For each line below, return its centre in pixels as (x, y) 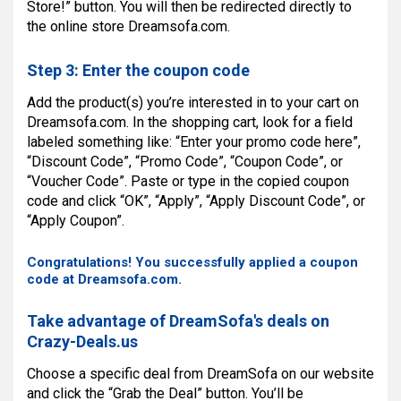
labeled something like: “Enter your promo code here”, (194, 141)
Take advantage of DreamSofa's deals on (178, 321)
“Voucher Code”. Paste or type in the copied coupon (188, 181)
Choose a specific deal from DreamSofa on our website (200, 374)
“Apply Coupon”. (76, 220)
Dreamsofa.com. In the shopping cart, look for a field (190, 122)
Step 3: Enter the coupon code (138, 70)
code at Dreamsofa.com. (104, 279)
